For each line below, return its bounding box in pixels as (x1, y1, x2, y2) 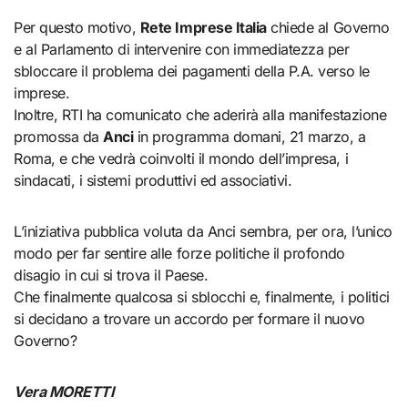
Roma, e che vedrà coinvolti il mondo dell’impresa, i (14, 148, 349, 168)
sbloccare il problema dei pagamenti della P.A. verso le (14, 61, 370, 80)
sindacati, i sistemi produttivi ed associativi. (14, 170, 292, 189)
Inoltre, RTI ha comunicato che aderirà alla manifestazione (14, 105, 387, 124)
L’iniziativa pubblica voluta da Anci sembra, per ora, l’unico (14, 221, 393, 240)
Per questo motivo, (14, 17, 140, 36)
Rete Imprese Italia (139, 17, 267, 36)
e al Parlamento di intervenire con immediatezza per (14, 39, 350, 58)
